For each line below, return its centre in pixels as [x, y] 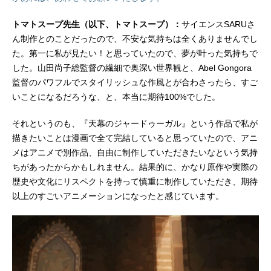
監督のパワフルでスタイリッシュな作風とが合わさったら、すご [135, 83]
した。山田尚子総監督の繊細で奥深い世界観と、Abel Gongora [132, 68]
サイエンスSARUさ [218, 24]
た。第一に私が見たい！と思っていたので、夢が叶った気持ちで [135, 54]
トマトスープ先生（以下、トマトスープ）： [97, 24]
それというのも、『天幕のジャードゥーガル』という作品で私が [135, 124]
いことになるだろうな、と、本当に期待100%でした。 [116, 97]
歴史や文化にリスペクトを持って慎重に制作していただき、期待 [135, 182]
